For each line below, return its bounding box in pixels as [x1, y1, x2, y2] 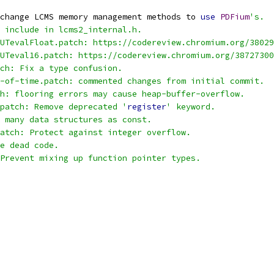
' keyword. [166, 102, 215, 112]
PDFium [220, 12, 250, 22]
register [127, 102, 166, 112]
